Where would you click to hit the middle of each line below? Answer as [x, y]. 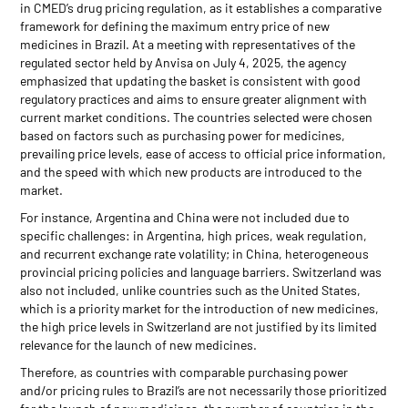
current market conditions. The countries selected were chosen [197, 117]
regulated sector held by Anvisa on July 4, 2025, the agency [184, 62]
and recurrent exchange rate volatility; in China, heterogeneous [195, 253]
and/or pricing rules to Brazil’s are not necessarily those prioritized [204, 390]
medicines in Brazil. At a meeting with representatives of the [188, 44]
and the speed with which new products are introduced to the [191, 171]
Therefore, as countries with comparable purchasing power [184, 372]
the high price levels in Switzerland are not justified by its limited [199, 326]
